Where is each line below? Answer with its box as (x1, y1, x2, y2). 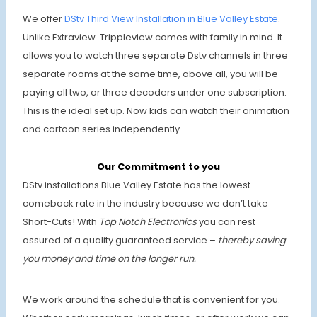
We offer (23, 11, 64, 25)
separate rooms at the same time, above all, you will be (23, 67, 278, 81)
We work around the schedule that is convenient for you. (23, 293, 280, 306)
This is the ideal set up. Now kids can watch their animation (23, 103, 289, 117)
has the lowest (184, 178, 250, 192)
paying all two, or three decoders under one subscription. (23, 85, 287, 99)
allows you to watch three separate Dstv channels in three (23, 48, 288, 62)
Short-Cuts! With (23, 215, 99, 229)
